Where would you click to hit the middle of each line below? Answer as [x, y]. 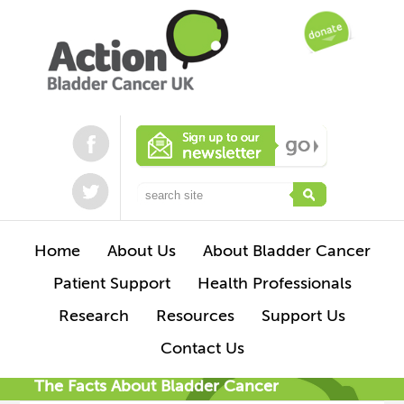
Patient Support [111, 284]
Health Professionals [274, 284]
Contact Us [202, 349]
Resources [195, 316]
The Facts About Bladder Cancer [157, 386]
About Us [141, 251]
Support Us [303, 316]
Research [94, 316]
